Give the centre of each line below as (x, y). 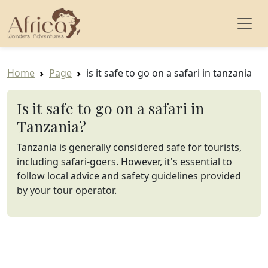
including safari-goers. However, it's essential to (124, 162)
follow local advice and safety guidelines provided (129, 176)
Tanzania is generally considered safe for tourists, (129, 147)
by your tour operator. (67, 190)
